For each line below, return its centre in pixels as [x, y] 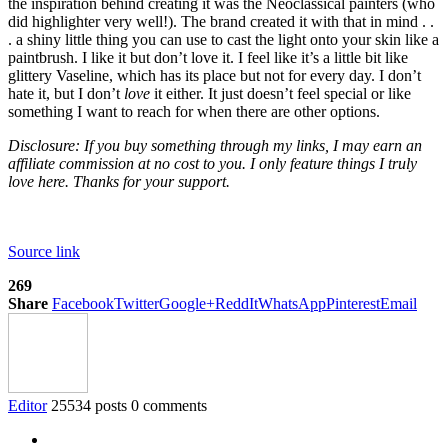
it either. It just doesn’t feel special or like [280, 94]
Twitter [136, 304]
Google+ [187, 304]
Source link [44, 252]
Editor [27, 406]
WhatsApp [292, 304]
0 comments [169, 406]
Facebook [83, 304]
